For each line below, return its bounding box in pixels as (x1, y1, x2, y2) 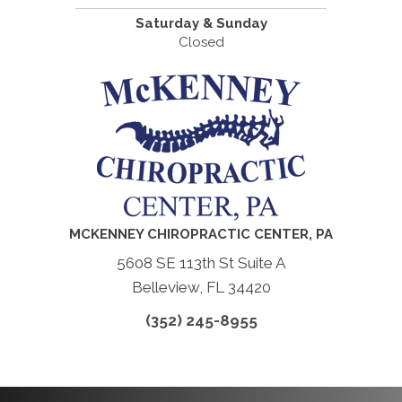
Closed (178, 34, 224, 51)
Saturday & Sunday (135, 15, 267, 32)
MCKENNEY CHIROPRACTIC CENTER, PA (69, 226, 333, 243)
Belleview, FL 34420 (131, 278, 271, 297)
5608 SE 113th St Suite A (117, 254, 285, 273)
